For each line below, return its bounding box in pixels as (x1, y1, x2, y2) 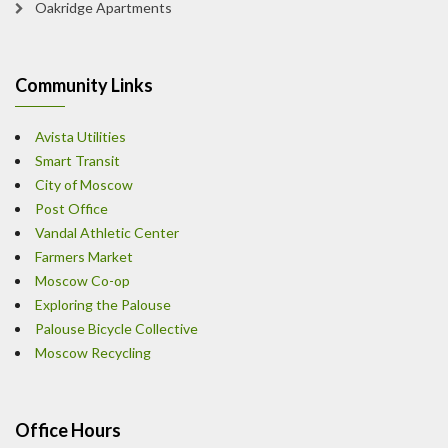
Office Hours (15, 419, 121, 442)
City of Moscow (35, 176, 133, 194)
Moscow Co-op (35, 272, 130, 290)
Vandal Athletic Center (35, 224, 179, 242)
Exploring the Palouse (35, 296, 171, 314)
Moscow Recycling (35, 344, 151, 362)
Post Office (35, 200, 108, 218)
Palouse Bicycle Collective (35, 320, 198, 338)
